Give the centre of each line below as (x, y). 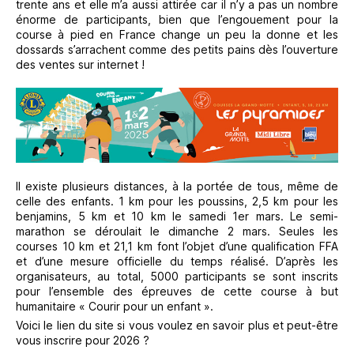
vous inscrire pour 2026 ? (83, 340)
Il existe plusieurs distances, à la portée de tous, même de (177, 186)
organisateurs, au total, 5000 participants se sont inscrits (177, 276)
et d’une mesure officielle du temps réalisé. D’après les (177, 261)
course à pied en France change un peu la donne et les (177, 35)
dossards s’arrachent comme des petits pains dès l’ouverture (177, 50)
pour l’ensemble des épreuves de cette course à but (177, 291)
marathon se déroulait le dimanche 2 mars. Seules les (177, 231)
